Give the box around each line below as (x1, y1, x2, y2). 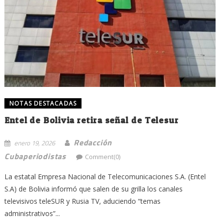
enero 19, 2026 (14, 137, 55, 148)
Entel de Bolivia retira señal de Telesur (4, 114, 179, 125)
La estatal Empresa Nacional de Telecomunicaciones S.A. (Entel (4, 171, 206, 181)
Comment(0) (84, 152, 120, 161)
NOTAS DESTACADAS (9, 99, 77, 108)
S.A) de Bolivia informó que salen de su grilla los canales (4, 184, 183, 193)
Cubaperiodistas (4, 150, 66, 162)
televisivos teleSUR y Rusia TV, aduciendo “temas (4, 196, 161, 206)
